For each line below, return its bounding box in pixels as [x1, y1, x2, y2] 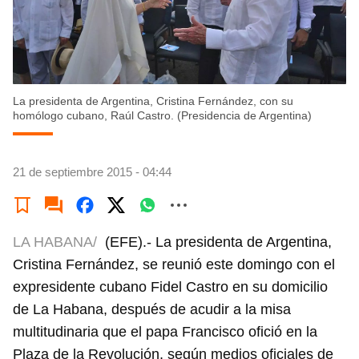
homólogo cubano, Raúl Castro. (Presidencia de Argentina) [13, 109, 312, 122]
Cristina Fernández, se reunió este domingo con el [13, 256, 335, 272]
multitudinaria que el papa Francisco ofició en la [13, 324, 317, 340]
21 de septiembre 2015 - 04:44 [13, 165, 171, 179]
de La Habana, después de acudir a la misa [13, 301, 291, 317]
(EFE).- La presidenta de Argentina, [105, 234, 332, 250]
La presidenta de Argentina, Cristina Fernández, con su [13, 95, 293, 107]
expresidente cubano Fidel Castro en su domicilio [13, 279, 328, 295]
